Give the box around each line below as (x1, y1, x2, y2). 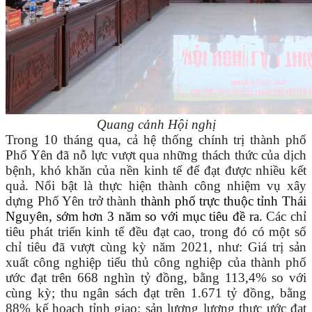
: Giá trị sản (238, 240, 307, 255)
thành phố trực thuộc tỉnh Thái (141, 194, 306, 209)
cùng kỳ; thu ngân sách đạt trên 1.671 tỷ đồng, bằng (6, 286, 306, 301)
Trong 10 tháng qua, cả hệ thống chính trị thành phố (6, 132, 306, 148)
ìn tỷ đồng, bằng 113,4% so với (124, 270, 307, 286)
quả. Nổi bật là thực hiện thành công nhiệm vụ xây (6, 178, 306, 194)
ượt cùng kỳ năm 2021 (77, 240, 209, 255)
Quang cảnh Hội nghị (96, 117, 216, 132)
